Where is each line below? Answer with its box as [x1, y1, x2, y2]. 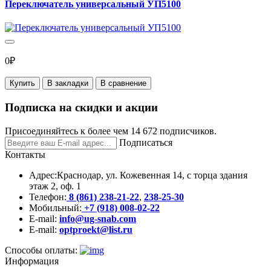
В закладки [47, 79, 88, 88]
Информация [5, 255, 59, 266]
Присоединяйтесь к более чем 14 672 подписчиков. [5, 125, 217, 136]
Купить [10, 79, 35, 88]
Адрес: [29, 169, 57, 180]
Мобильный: [29, 202, 82, 213]
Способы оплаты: [5, 244, 77, 255]
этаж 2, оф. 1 [29, 180, 81, 191]
